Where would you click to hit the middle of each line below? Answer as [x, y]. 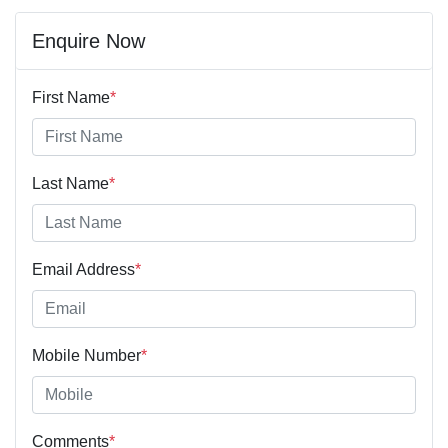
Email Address [83, 270]
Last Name [70, 184]
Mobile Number [86, 356]
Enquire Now [88, 41]
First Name [71, 98]
